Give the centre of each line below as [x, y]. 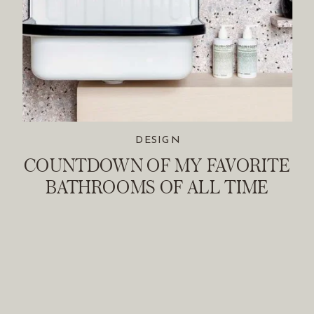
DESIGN [158, 141]
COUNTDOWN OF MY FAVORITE [157, 165]
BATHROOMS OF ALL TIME [157, 186]
